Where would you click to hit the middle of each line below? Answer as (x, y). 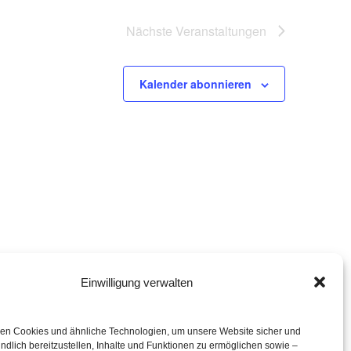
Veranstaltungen (221, 31)
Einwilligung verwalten (137, 282)
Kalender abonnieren (195, 84)
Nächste (151, 31)
